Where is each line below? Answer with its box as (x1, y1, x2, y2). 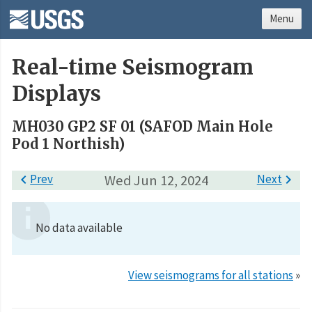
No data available (36, 220, 123, 236)
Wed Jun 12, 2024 (104, 171, 208, 189)
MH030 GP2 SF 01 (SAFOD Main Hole (12, 118, 273, 136)
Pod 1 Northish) (12, 135, 125, 153)
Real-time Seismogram (12, 54, 253, 81)
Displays (12, 81, 101, 107)
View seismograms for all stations (128, 267, 293, 283)
